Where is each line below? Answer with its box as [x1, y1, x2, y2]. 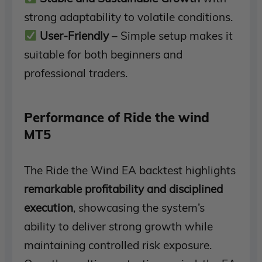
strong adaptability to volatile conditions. [24, 10, 233, 25]
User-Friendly [40, 29, 109, 43]
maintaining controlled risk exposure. [24, 237, 212, 252]
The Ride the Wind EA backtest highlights [24, 163, 236, 177]
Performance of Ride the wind [24, 108, 210, 126]
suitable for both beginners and [24, 47, 183, 62]
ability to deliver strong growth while [24, 219, 213, 233]
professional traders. [24, 66, 128, 81]
